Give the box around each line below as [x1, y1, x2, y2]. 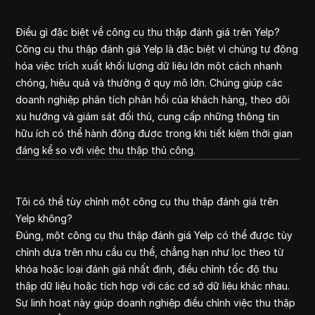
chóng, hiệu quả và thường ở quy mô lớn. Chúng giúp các [15, 77, 283, 89]
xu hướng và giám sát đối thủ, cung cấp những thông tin [15, 110, 280, 122]
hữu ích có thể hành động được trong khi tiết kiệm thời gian [15, 127, 293, 139]
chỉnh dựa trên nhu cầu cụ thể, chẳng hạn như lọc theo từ [15, 246, 285, 258]
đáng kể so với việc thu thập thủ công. [15, 144, 196, 156]
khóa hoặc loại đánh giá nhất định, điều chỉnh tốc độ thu [15, 263, 278, 275]
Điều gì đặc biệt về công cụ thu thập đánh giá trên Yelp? [15, 26, 281, 38]
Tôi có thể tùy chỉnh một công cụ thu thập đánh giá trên [15, 195, 279, 207]
